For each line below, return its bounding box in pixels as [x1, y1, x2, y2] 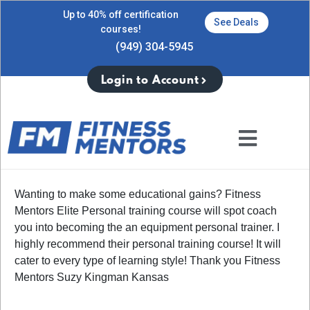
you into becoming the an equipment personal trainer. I [15, 221, 280, 233]
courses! [100, 24, 141, 35]
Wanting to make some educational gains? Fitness [15, 188, 261, 200]
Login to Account [100, 74, 199, 87]
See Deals [213, 16, 259, 28]
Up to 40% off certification [62, 9, 179, 20]
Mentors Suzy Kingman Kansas [15, 271, 169, 283]
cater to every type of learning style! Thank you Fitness [15, 254, 280, 266]
